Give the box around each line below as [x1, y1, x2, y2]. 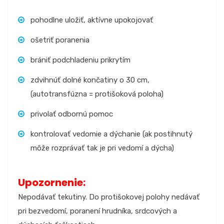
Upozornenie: [18, 175, 85, 189]
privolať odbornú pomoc [30, 109, 113, 118]
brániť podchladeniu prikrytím [30, 55, 130, 64]
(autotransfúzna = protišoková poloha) [30, 89, 163, 98]
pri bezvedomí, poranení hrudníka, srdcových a [18, 206, 177, 215]
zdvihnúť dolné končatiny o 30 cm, [30, 75, 149, 84]
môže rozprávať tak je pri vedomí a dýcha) [30, 143, 174, 152]
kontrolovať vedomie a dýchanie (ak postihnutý [30, 129, 192, 138]
